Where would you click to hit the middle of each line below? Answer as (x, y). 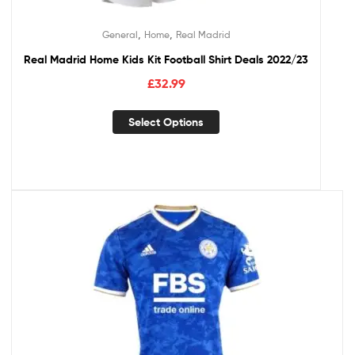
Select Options (166, 122)
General (120, 34)
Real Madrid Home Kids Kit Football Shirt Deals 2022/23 (166, 59)
